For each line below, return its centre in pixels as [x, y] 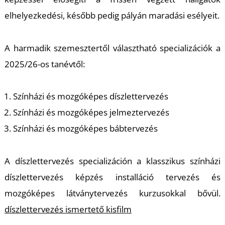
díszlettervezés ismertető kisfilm [68, 209]
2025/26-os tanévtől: [44, 64]
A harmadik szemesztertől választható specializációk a [113, 48]
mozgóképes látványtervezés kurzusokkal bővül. [113, 193]
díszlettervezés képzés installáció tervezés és [113, 177]
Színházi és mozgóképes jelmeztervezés [91, 113]
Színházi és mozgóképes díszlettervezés [90, 96]
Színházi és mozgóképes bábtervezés [85, 129]
